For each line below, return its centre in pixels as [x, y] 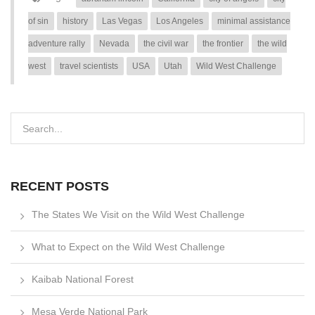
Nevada [114, 44]
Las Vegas [122, 21]
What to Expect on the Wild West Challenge [128, 247]
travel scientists [89, 66]
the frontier [223, 44]
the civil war [166, 44]
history [75, 21]
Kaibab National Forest [83, 279]
